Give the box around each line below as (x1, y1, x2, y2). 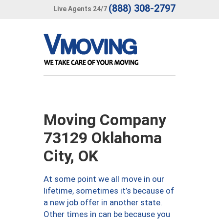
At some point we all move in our (44, 174, 164, 184)
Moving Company (44, 110, 166, 129)
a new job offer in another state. (44, 197, 162, 207)
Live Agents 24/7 (53, 4, 107, 13)
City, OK (44, 147, 98, 165)
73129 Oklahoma (44, 129, 162, 147)
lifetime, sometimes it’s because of (44, 186, 174, 196)
